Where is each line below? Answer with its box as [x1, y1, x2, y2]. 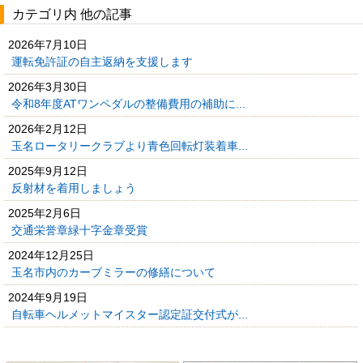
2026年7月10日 [8, 37, 88, 51]
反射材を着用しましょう [11, 181, 139, 194]
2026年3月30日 [8, 79, 88, 93]
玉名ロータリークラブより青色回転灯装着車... [11, 139, 251, 152]
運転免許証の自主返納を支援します [11, 54, 196, 68]
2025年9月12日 [8, 164, 88, 177]
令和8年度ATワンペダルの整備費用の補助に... [11, 96, 249, 110]
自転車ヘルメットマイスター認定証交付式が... [11, 307, 251, 321]
